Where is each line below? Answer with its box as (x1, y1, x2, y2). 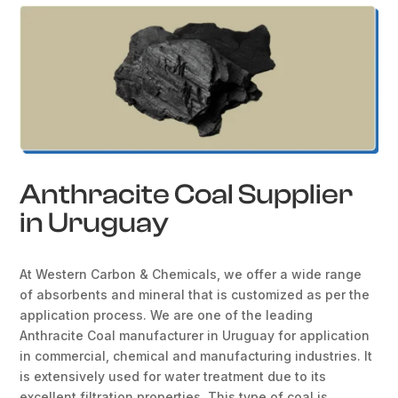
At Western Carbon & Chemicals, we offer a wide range (20, 266, 362, 282)
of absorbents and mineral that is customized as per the (20, 286, 370, 302)
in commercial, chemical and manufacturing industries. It (20, 347, 373, 363)
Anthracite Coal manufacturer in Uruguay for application (20, 327, 370, 343)
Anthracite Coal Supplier (20, 178, 354, 211)
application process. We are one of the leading (20, 306, 314, 322)
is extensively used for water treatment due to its (20, 368, 327, 384)
